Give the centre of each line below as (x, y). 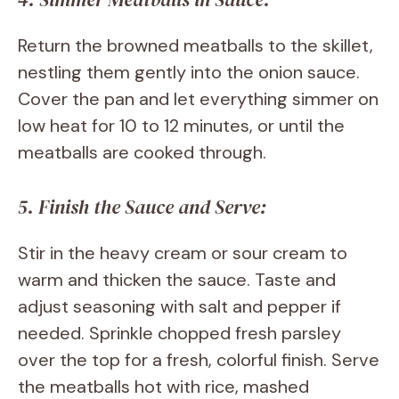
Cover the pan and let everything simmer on (198, 99)
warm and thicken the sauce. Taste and (177, 280)
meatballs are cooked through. (142, 153)
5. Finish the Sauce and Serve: (142, 207)
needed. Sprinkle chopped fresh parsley (179, 334)
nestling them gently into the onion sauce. (189, 73)
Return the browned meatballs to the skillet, (195, 46)
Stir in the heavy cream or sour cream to (183, 253)
